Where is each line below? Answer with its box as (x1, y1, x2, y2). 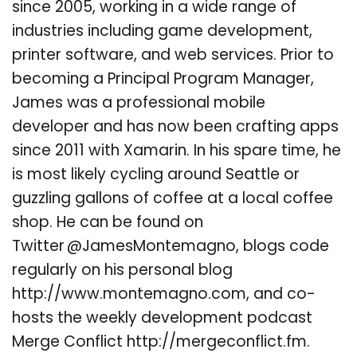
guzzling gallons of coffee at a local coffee (12, 191, 333, 207)
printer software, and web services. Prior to (12, 48, 334, 64)
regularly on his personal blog (12, 263, 233, 279)
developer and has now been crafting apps (12, 120, 339, 135)
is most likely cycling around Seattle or (12, 167, 300, 183)
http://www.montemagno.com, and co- (12, 287, 316, 303)
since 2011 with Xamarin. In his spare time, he (12, 143, 341, 159)
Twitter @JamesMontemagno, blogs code (12, 239, 329, 255)
